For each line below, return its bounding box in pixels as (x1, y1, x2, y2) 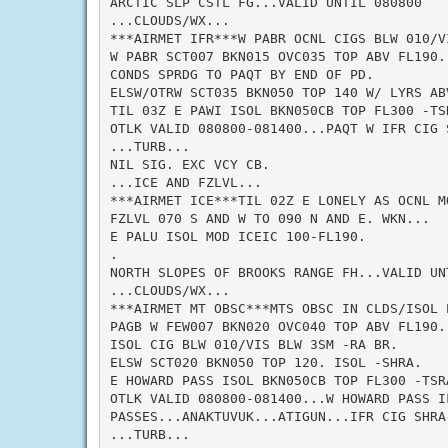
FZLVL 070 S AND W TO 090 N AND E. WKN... (109, 210, 430, 226)
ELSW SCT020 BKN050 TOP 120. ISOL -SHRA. (109, 354, 422, 370)
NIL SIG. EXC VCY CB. (109, 156, 270, 172)
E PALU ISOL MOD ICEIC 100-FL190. (109, 228, 366, 244)
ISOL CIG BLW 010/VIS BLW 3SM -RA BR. (109, 336, 398, 352)
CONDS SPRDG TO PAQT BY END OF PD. (109, 66, 374, 82)
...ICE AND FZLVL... (109, 174, 262, 190)
